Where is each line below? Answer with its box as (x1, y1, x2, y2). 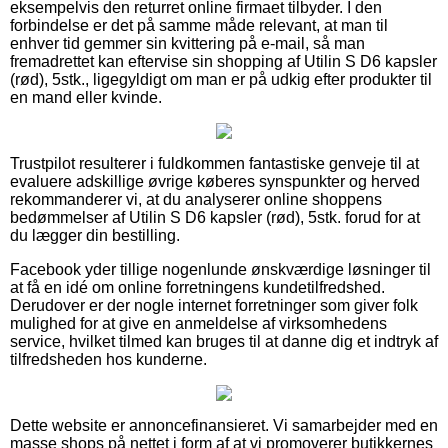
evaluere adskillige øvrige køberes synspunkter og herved (10, 172, 420, 190)
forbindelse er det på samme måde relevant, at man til (10, 16, 388, 34)
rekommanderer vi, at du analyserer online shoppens (10, 190, 382, 208)
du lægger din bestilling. (10, 226, 180, 244)
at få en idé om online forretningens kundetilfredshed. (10, 278, 385, 296)
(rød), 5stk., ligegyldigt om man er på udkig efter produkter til (10, 70, 432, 88)
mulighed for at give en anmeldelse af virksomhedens (10, 314, 387, 332)
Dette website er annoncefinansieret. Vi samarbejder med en (10, 416, 438, 434)
